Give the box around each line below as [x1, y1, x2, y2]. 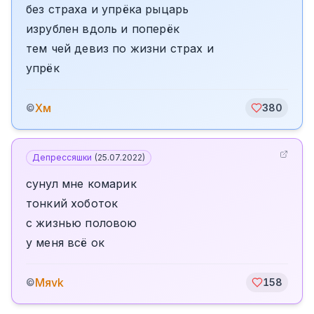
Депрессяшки [32, 152, 92, 163]
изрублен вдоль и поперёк [26, 22, 179, 36]
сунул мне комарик [26, 177, 137, 191]
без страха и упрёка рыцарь [26, 2, 189, 16]
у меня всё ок [26, 235, 105, 250]
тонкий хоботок [26, 196, 118, 210]
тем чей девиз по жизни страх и [26, 41, 214, 55]
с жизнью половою [26, 216, 137, 230]
